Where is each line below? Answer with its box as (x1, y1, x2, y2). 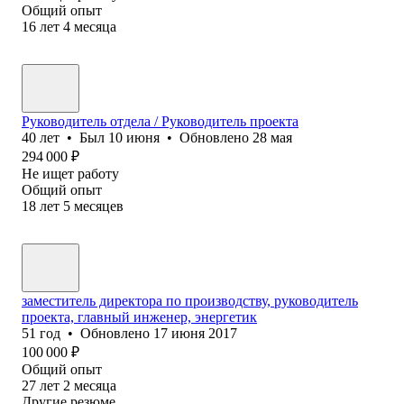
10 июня (108, 129, 160, 145)
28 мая (252, 129, 292, 145)
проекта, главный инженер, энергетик (22, 308, 257, 325)
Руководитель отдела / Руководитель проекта (22, 113, 298, 129)
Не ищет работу (22, 165, 119, 181)
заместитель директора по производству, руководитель (22, 292, 358, 308)
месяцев (74, 197, 124, 214)
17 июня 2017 (153, 325, 237, 341)
